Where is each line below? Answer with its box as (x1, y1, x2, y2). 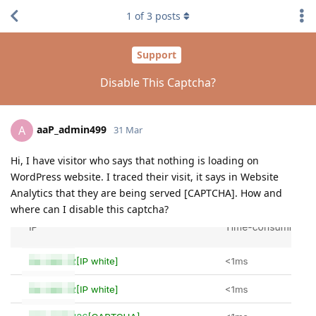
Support (136, 48, 176, 62)
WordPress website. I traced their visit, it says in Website (11, 169, 279, 183)
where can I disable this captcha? (11, 202, 169, 216)
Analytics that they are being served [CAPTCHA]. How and (11, 186, 282, 200)
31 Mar (114, 123, 142, 136)
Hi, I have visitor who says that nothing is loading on (11, 153, 259, 167)
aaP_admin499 (37, 122, 107, 136)
